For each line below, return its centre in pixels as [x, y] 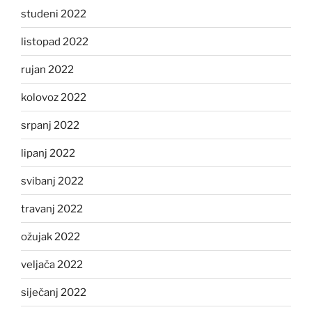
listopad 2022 [55, 41]
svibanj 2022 [52, 181]
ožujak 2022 [50, 236]
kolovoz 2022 [54, 97]
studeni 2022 [54, 14]
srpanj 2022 [50, 125]
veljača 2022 [52, 264]
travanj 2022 [52, 209]
